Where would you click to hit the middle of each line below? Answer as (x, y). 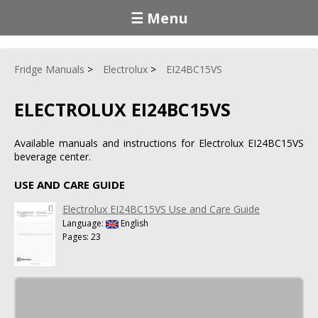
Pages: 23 (82, 236)
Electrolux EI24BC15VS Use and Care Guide (161, 209)
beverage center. (53, 156)
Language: (84, 223)
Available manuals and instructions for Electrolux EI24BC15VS (159, 143)
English (133, 223)
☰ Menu (159, 18)
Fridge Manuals (49, 69)
